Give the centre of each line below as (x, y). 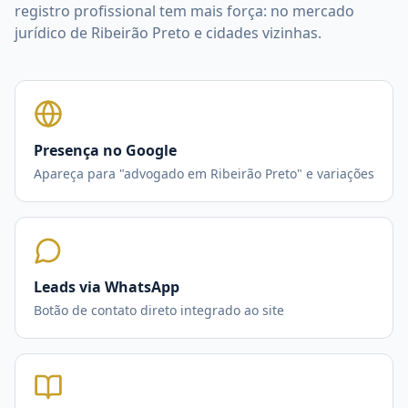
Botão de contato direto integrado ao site (159, 310)
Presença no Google (105, 150)
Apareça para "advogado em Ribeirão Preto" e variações (204, 173)
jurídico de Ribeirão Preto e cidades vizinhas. (168, 33)
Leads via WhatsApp (107, 287)
